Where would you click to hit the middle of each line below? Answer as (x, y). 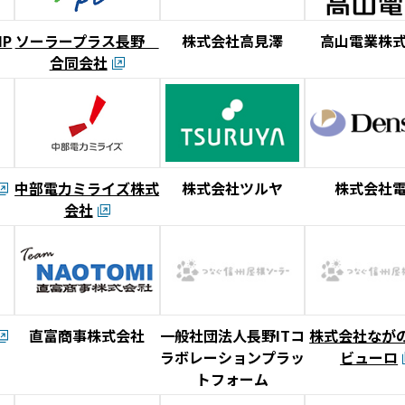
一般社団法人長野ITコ (232, 335)
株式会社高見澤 (232, 41)
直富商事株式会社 (87, 335)
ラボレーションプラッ (232, 357)
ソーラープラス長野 (87, 41)
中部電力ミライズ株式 (87, 188)
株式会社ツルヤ (232, 188)
